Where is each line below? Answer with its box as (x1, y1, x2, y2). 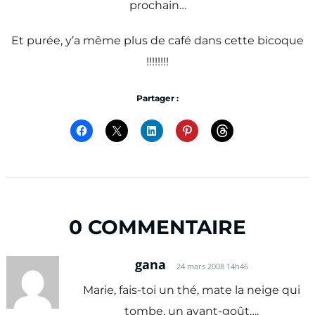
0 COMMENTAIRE (69, 215, 246, 240)
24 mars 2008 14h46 (176, 261, 249, 271)
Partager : (136, 92, 179, 103)
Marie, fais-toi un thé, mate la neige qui (83, 283, 301, 297)
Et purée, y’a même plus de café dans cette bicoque (11, 33, 304, 47)
